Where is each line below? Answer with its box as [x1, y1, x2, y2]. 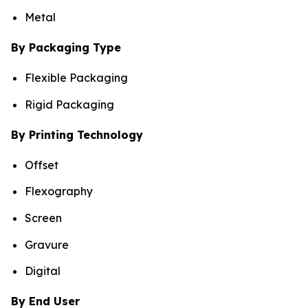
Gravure [25, 237, 69, 252]
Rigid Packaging [25, 97, 114, 111]
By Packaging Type [11, 40, 121, 54]
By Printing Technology [11, 127, 143, 142]
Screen [25, 210, 62, 225]
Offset [25, 157, 58, 172]
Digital [25, 264, 60, 278]
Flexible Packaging [25, 70, 128, 85]
